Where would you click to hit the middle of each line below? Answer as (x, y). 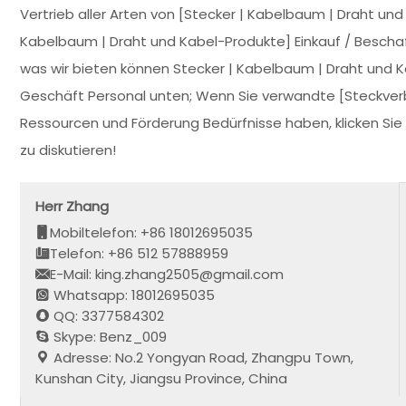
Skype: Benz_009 (109, 336)
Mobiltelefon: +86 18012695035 (152, 232)
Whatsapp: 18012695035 (133, 295)
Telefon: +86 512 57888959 (140, 253)
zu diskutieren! (68, 150)
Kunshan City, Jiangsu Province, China (162, 378)
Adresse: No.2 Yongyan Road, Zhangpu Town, (202, 357)
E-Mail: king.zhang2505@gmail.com (167, 274)
